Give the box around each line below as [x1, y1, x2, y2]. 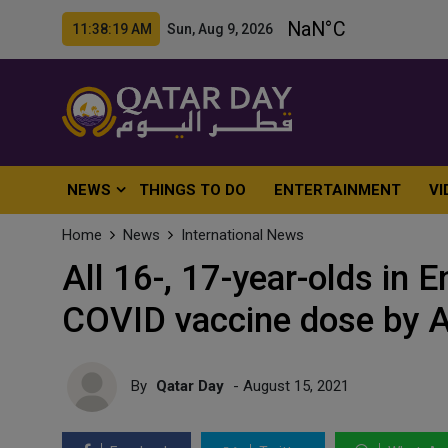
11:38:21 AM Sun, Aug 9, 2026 [72, 21, 273, 37]
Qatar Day [156, 376, 224, 395]
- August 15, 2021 [229, 376, 349, 395]
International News [181, 226, 304, 244]
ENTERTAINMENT [274, 181, 402, 199]
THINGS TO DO [139, 181, 247, 199]
